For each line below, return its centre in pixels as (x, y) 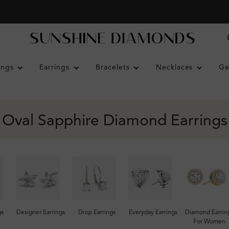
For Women (209, 222)
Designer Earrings (40, 213)
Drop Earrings (97, 213)
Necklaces (174, 67)
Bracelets (113, 67)
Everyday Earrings (153, 213)
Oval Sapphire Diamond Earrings (114, 121)
